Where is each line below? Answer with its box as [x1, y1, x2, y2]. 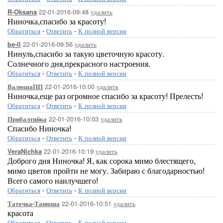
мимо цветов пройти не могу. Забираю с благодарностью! [7, 165, 205, 176]
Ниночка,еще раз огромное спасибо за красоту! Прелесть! [7, 90, 203, 102]
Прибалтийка [7, 114, 47, 123]
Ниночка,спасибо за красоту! [7, 15, 106, 27]
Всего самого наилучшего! [7, 175, 98, 186]
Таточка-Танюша [7, 199, 60, 208]
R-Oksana [7, 7, 37, 16]
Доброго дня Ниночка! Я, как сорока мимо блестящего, [7, 155, 196, 166]
